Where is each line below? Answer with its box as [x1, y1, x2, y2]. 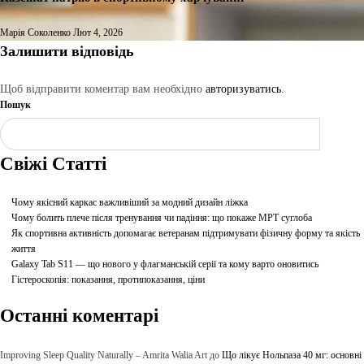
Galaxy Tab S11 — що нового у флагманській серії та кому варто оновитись [11, 258, 318, 271]
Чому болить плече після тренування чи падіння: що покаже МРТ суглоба [11, 212, 312, 224]
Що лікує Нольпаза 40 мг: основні [222, 349, 362, 361]
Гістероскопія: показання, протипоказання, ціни [11, 274, 205, 286]
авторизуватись [206, 83, 281, 96]
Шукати [325, 129, 359, 139]
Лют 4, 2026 [73, 26, 123, 38]
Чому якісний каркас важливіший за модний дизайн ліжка [11, 197, 248, 209]
